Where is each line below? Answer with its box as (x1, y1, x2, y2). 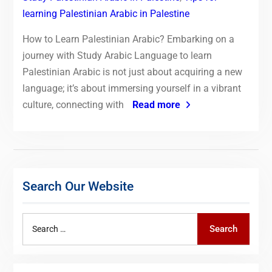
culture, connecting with (22, 98, 126, 110)
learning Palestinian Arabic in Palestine (22, 7, 189, 19)
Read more (132, 98, 180, 110)
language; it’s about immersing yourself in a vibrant (22, 82, 241, 94)
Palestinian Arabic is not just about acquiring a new (22, 66, 242, 78)
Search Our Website (22, 178, 134, 194)
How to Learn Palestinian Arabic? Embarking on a (22, 33, 234, 45)
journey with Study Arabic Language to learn (22, 49, 212, 61)
